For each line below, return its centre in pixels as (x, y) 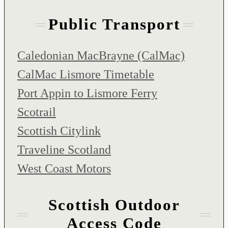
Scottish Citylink (59, 131)
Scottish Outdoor (114, 205)
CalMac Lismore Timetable (86, 75)
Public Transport (114, 24)
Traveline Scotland (64, 150)
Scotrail (37, 112)
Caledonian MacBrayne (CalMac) (101, 56)
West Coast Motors (64, 169)
